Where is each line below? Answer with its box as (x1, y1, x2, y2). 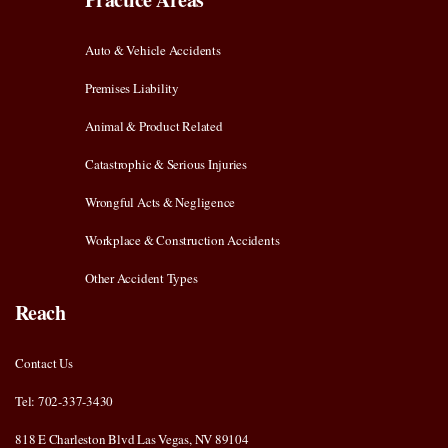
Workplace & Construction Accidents (85, 231, 280, 250)
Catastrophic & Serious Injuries (85, 155, 248, 174)
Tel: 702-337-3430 (15, 392, 114, 411)
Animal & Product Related (85, 117, 223, 136)
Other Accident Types (85, 269, 198, 288)
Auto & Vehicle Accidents (85, 41, 221, 60)
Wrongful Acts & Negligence (85, 193, 236, 212)
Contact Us (15, 354, 73, 373)
